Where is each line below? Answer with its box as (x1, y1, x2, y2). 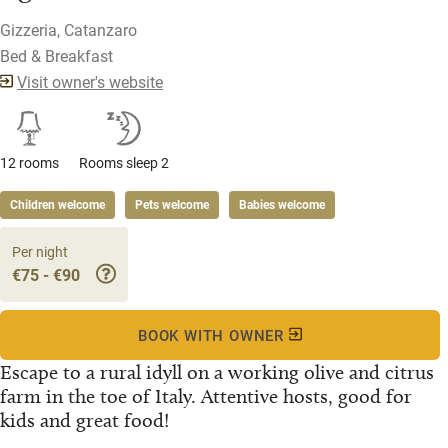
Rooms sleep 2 (79, 153, 169, 173)
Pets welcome (135, 197, 209, 213)
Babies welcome (239, 197, 325, 213)
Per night (12, 242, 68, 262)
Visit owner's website (17, 71, 163, 93)
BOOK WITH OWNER (138, 325, 289, 346)
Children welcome (10, 197, 105, 213)
